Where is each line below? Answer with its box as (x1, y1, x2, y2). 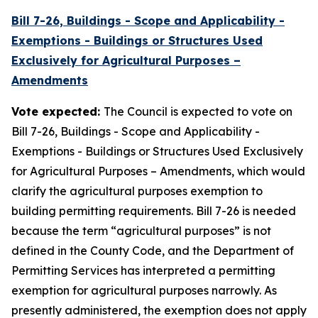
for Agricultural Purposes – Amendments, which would (11, 164, 305, 178)
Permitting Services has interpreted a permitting (11, 263, 275, 278)
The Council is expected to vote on (104, 104, 292, 119)
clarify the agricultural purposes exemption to (11, 184, 263, 198)
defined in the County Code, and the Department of (11, 243, 294, 258)
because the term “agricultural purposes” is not (11, 224, 271, 238)
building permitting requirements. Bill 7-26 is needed (11, 204, 296, 218)
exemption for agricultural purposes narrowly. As (11, 283, 277, 297)
